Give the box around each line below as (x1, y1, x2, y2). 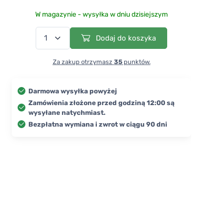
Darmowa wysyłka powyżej (28, 87, 117, 95)
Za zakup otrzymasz (52, 58, 114, 66)
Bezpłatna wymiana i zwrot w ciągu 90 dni (28, 120, 167, 128)
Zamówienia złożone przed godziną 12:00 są (28, 98, 175, 107)
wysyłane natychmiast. (28, 108, 106, 116)
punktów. (122, 58, 151, 66)
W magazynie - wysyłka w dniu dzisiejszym (35, 10, 168, 19)
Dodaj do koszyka (94, 33, 156, 43)
